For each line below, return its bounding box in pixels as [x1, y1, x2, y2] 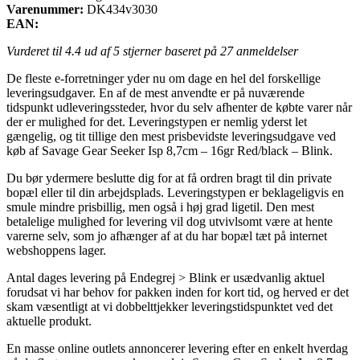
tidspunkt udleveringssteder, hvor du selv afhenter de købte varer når [6, 100, 352, 114]
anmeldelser [233, 43, 298, 58]
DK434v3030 [87, 2, 157, 16]
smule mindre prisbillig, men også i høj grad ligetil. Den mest [6, 199, 314, 214]
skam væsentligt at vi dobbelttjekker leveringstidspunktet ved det [6, 299, 333, 313]
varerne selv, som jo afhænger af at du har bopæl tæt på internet [6, 228, 327, 243]
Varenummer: [6, 2, 84, 16]
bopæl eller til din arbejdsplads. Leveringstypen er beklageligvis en [6, 185, 344, 199]
